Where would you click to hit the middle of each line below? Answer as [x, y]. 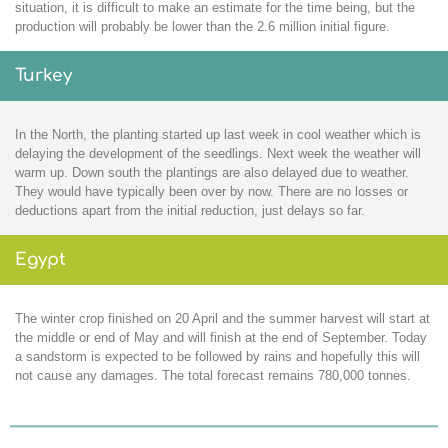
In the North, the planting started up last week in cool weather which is [218, 135]
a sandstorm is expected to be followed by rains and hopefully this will [217, 357]
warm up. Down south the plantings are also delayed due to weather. [212, 173]
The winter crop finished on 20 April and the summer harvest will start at [222, 319]
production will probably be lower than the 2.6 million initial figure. [202, 27]
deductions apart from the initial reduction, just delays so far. [190, 211]
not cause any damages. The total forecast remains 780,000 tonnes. [213, 376]
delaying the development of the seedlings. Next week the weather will [218, 154]
